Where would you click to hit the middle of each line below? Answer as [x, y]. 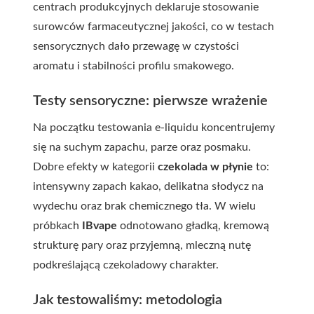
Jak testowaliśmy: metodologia [128, 300]
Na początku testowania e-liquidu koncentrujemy [154, 128]
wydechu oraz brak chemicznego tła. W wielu [144, 206]
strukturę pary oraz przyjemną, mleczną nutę [142, 245]
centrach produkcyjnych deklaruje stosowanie [146, 7]
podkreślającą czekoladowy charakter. [126, 265]
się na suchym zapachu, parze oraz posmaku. [142, 147]
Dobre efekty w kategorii [95, 167]
